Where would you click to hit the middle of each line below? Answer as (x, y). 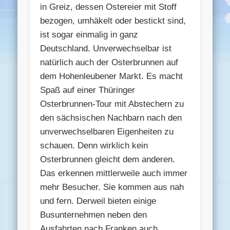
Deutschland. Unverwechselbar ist (106, 48)
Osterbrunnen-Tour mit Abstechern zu (112, 104)
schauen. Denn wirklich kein (94, 145)
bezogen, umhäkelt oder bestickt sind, (113, 21)
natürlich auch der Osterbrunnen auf (109, 62)
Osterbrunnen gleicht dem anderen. (108, 159)
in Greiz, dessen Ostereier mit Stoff (109, 7)
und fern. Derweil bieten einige (98, 201)
